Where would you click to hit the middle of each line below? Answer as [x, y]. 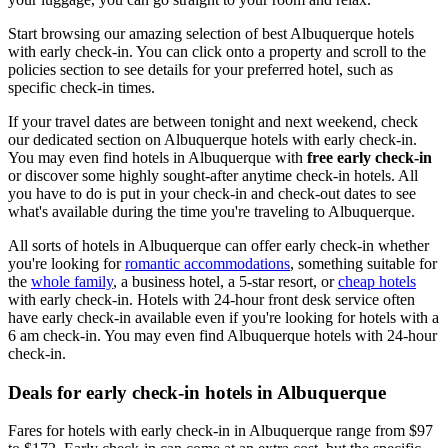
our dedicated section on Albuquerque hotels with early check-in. [212, 139]
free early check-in [369, 157]
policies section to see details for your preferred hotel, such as [200, 69]
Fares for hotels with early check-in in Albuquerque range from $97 [220, 431]
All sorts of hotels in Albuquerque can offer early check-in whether [218, 245]
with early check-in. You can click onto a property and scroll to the [217, 51]
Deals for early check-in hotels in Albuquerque [197, 392]
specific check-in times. [83, 87]
